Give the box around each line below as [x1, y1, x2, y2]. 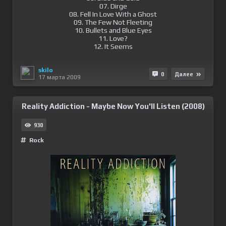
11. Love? [98, 34, 128, 42]
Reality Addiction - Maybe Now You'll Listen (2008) [22, 102, 205, 110]
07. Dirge [99, 2, 127, 10]
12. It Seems [93, 42, 133, 50]
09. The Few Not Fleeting [74, 18, 152, 26]
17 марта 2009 [38, 73, 81, 81]
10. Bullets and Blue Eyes [74, 26, 152, 34]
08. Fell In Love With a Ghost [69, 10, 157, 18]
